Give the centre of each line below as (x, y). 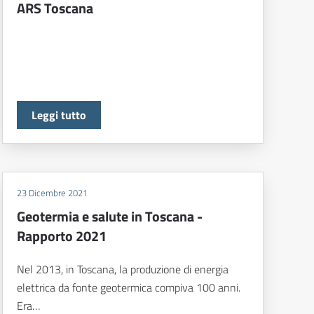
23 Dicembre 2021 (52, 193)
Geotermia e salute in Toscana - (109, 217)
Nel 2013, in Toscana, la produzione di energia (122, 269)
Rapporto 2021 (61, 236)
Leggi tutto (59, 115)
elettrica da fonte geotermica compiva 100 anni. (128, 288)
